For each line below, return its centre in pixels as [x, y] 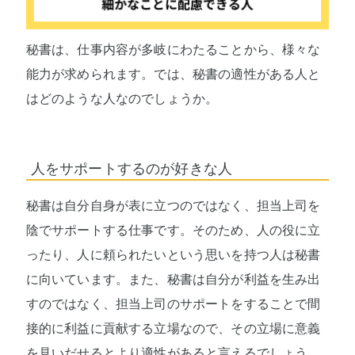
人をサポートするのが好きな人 [132, 168]
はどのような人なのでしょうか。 [122, 98]
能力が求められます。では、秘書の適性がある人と [173, 74]
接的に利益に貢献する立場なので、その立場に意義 [173, 328]
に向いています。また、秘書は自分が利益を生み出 [173, 279]
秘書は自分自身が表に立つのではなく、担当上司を [173, 205]
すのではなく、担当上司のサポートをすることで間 [173, 303]
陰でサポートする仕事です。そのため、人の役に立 [173, 230]
